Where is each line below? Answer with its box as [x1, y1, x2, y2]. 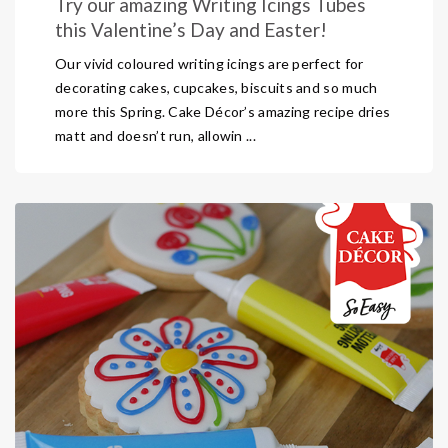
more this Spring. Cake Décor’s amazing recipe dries [55, 103, 391, 120]
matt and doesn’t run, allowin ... [55, 127, 256, 144]
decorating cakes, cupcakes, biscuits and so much [55, 79, 378, 96]
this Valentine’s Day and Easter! [55, 18, 327, 41]
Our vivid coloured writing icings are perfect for [55, 55, 364, 72]
